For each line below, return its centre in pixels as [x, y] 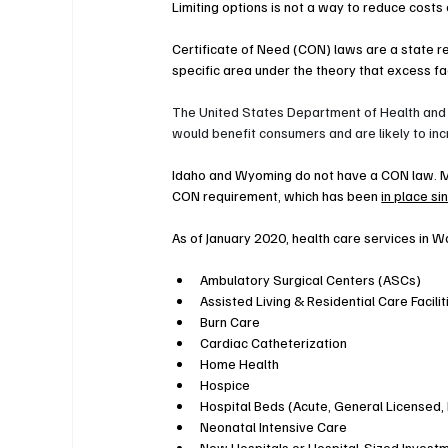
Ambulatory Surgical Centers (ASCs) [311, 280]
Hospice [225, 385]
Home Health [240, 364]
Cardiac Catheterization [274, 343]
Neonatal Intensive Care [274, 427]
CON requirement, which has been [277, 196]
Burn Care [230, 322]
